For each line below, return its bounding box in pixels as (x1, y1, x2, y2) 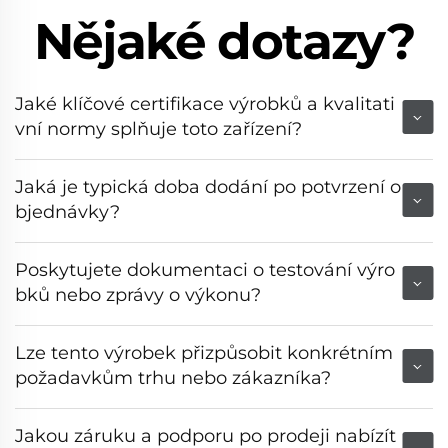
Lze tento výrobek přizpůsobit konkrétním (15, 341, 393, 364)
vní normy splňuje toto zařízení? (15, 117, 302, 140)
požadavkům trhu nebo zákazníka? (15, 366, 331, 389)
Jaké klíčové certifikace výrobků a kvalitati (15, 92, 395, 115)
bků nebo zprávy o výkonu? (15, 283, 261, 306)
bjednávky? (15, 200, 120, 223)
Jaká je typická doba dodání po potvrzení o (15, 175, 401, 198)
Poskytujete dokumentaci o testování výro (15, 258, 395, 281)
